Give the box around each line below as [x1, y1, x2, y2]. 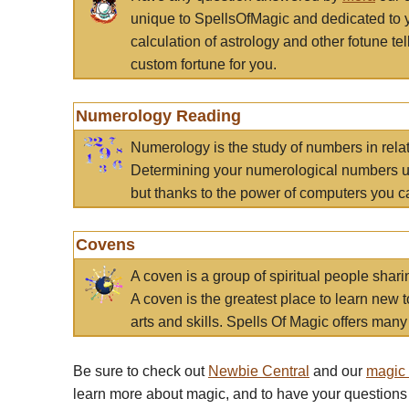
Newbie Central [208, 363, 309, 379]
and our [309, 363, 366, 379]
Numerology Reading [76, 107, 241, 125]
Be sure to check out [73, 363, 208, 379]
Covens [76, 236, 135, 254]
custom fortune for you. [131, 57, 277, 72]
